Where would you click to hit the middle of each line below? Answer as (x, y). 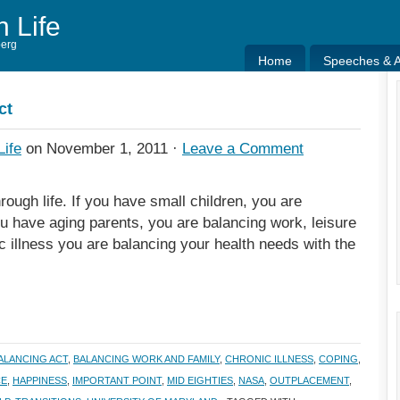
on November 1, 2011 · (102, 149)
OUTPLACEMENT (309, 380)
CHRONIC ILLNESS (269, 359)
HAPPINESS (40, 380)
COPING (338, 359)
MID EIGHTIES (200, 380)
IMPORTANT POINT (117, 380)
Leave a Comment (243, 149)
